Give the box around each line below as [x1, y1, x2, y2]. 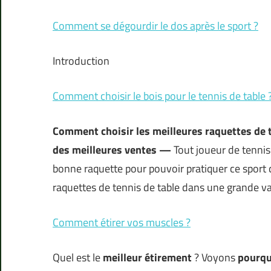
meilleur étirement [103, 249, 192, 266]
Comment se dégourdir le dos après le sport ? [53, 18, 258, 34]
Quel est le [53, 249, 103, 266]
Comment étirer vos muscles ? [53, 214, 191, 231]
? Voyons [192, 249, 238, 266]
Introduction [53, 53, 109, 70]
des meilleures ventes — [53, 142, 171, 158]
